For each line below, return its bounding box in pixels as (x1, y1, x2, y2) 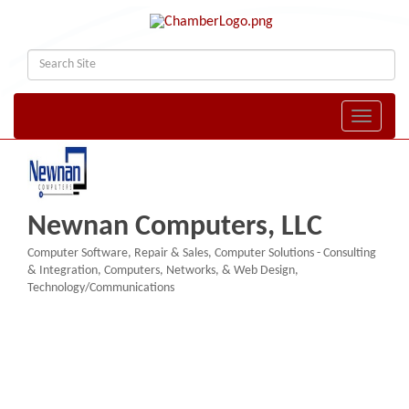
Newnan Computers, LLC (27, 213, 322, 243)
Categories (26, 259, 81, 274)
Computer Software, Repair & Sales (27, 247, 208, 260)
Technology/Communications (27, 282, 174, 295)
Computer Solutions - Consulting (215, 247, 376, 260)
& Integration (27, 265, 98, 278)
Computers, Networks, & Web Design (104, 265, 295, 278)
